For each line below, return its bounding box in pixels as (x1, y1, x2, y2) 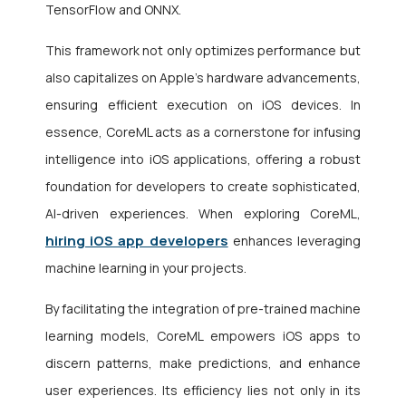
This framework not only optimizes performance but (45, 42, 361, 60)
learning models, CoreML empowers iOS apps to (45, 327, 361, 345)
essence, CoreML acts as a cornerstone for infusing (45, 123, 361, 141)
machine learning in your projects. (45, 259, 246, 277)
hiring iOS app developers (45, 231, 228, 251)
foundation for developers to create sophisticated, (45, 178, 361, 196)
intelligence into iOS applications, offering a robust (45, 150, 361, 169)
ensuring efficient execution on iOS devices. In (45, 96, 361, 114)
